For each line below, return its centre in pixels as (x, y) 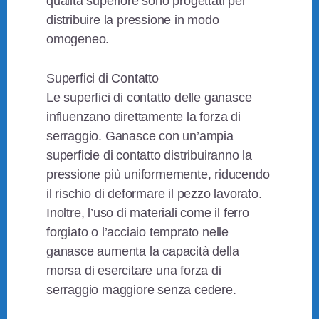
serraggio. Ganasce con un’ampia (140, 136)
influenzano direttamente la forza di (143, 117)
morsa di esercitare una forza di (134, 271)
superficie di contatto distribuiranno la (150, 156)
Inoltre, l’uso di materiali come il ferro (148, 213)
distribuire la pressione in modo (133, 20)
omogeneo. (78, 40)
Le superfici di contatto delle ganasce (149, 98)
